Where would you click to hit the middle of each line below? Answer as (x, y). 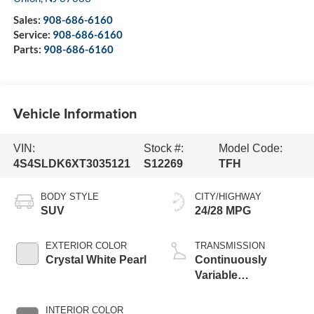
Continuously (231, 260)
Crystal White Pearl (96, 260)
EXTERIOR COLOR (86, 246)
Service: (33, 35)
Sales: (28, 20)
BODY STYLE (69, 197)
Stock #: (163, 148)
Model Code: (251, 148)
